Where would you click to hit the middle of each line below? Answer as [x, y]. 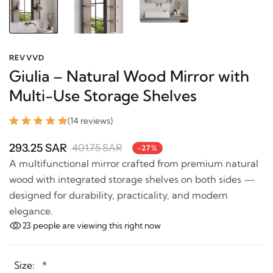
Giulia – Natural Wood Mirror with [129, 66]
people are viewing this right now [96, 216]
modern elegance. [50, 201]
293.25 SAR [38, 139]
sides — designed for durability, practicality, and [119, 186]
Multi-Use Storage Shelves [103, 86]
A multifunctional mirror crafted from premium [116, 154]
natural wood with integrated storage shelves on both [130, 170]
